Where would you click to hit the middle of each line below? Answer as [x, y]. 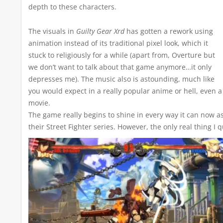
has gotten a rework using [169, 31]
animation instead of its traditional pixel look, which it [118, 43]
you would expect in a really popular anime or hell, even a [125, 91]
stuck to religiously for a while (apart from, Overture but [122, 55]
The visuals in [52, 31]
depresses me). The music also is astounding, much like [121, 79]
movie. [39, 103]
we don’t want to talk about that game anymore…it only [120, 67]
